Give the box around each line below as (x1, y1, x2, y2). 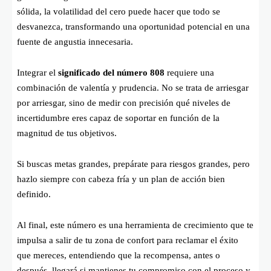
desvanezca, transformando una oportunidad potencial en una (17, 21, 250, 31)
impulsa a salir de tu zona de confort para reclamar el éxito (17, 235, 238, 245)
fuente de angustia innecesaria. (17, 36, 133, 47)
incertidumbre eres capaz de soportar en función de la (17, 113, 220, 123)
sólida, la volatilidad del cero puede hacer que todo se (17, 6, 220, 16)
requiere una (165, 67, 214, 77)
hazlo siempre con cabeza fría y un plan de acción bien (17, 174, 225, 184)
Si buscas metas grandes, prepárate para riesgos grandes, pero (17, 158, 250, 169)
